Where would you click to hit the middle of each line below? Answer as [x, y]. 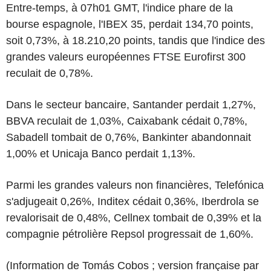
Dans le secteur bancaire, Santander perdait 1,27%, [131, 104]
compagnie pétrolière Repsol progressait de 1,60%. [130, 234]
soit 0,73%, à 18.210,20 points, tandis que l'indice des [135, 40]
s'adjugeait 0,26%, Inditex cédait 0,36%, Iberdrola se [132, 201]
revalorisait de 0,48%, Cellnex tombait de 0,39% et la [134, 217]
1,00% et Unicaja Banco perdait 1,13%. [101, 153]
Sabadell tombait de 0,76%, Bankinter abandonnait [129, 137]
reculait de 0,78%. [50, 73]
